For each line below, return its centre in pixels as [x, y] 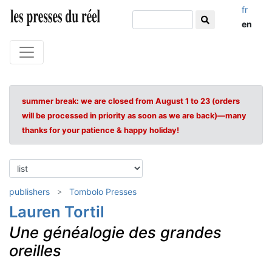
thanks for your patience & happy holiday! [100, 130]
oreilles [35, 250]
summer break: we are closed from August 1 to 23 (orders [131, 101]
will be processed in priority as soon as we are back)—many [134, 116]
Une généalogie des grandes [115, 232]
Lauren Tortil [57, 212]
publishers [29, 192]
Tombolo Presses [103, 192]
